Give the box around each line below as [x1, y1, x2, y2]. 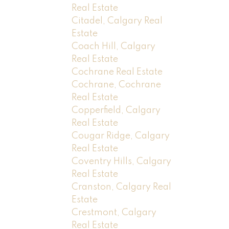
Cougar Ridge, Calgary [72, 131, 170, 141]
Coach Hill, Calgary [72, 41, 156, 51]
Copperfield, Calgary [72, 105, 161, 115]
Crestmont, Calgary [72, 208, 157, 217]
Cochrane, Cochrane [72, 80, 162, 89]
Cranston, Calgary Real [72, 182, 172, 192]
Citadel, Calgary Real [72, 16, 163, 26]
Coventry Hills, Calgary [72, 156, 172, 166]
